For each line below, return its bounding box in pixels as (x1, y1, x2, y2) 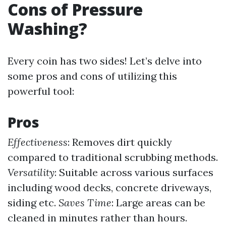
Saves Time (59, 196, 111, 209)
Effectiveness (8, 136, 68, 148)
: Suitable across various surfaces (54, 166, 213, 179)
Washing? (8, 18, 87, 39)
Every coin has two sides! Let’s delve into (8, 54, 202, 67)
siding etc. (8, 196, 59, 209)
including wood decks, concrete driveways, (8, 181, 211, 194)
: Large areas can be (111, 196, 205, 209)
